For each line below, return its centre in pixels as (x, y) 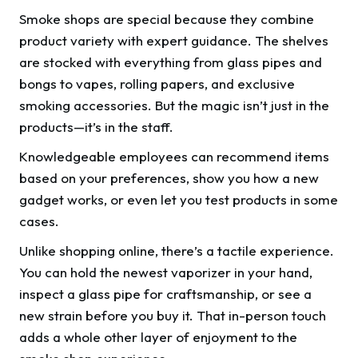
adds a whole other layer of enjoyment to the (158, 337)
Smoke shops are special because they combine (167, 19)
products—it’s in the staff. (98, 127)
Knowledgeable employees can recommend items (174, 157)
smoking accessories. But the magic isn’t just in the (174, 105)
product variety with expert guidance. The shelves (174, 41)
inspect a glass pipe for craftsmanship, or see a (165, 294)
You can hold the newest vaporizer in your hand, (166, 272)
